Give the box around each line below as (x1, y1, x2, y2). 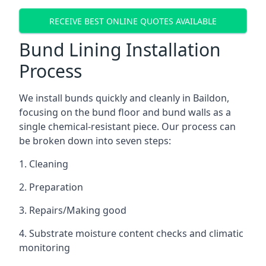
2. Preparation (19, 180, 83, 194)
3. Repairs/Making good (19, 204, 126, 217)
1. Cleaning (19, 157, 68, 170)
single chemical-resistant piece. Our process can (19, 120, 236, 133)
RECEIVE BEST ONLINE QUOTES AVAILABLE (49, 15, 217, 27)
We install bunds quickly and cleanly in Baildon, (19, 91, 229, 104)
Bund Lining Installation (19, 37, 221, 62)
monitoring (19, 241, 70, 254)
